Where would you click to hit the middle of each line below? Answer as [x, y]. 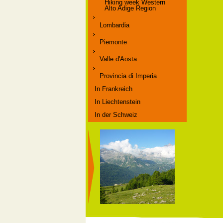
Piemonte [113, 42]
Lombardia [114, 25]
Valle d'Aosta [118, 59]
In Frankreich [113, 89]
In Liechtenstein [117, 102]
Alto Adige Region [130, 8]
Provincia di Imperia [128, 76]
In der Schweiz [116, 115]
